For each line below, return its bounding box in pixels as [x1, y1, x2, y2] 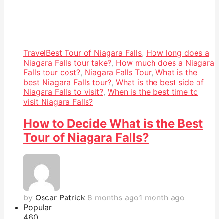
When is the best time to [108, 87, 198, 97]
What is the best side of [116, 77, 204, 88]
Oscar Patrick [35, 193, 85, 203]
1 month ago [139, 193, 185, 203]
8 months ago [88, 193, 139, 203]
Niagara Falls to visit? [23, 87, 103, 97]
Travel [23, 48, 46, 58]
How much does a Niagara [116, 58, 214, 68]
